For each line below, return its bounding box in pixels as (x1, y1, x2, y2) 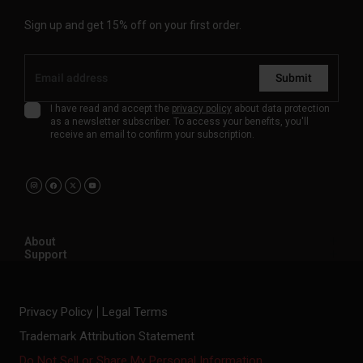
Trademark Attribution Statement (19, 329, 194, 344)
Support (24, 248, 67, 262)
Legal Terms (102, 305, 168, 320)
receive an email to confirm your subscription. (50, 129, 254, 141)
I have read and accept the (50, 103, 172, 115)
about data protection (232, 103, 330, 115)
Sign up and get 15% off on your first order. (24, 19, 241, 32)
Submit (275, 71, 312, 85)
